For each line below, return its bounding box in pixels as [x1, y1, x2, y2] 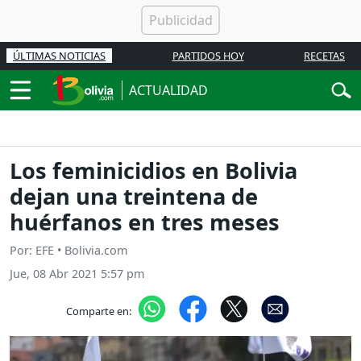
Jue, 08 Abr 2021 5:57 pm [10, 266, 144, 282]
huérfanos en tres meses [10, 207, 280, 238]
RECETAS [304, 48, 345, 63]
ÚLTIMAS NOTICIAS [13, 48, 106, 63]
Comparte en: [65, 303, 131, 318]
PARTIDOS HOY [172, 48, 244, 63]
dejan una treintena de [10, 181, 258, 212]
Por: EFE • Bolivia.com [10, 243, 127, 259]
